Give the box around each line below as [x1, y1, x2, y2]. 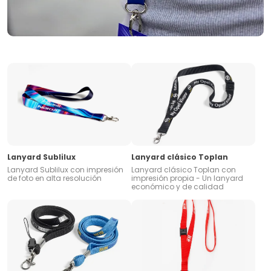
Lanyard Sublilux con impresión [7, 164, 123, 175]
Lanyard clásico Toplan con [131, 164, 236, 175]
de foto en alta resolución [7, 172, 102, 183]
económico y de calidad [131, 181, 224, 192]
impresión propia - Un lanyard [131, 172, 243, 183]
